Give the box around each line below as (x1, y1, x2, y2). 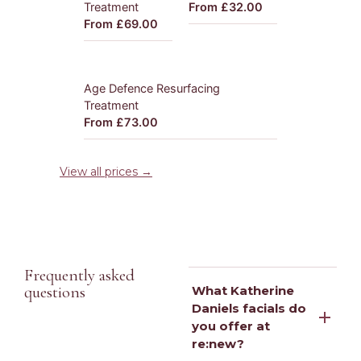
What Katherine (192, 282, 294, 298)
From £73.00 (84, 115, 158, 131)
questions (24, 281, 85, 302)
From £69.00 (84, 17, 158, 32)
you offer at (192, 317, 270, 334)
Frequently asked (24, 264, 135, 285)
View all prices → (60, 164, 152, 180)
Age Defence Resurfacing (84, 81, 220, 97)
